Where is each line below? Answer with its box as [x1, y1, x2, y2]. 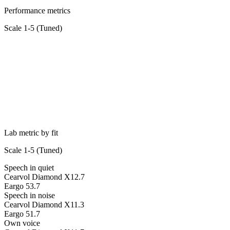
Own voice [4, 219, 40, 228]
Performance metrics [4, 6, 70, 15]
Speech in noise [4, 191, 55, 200]
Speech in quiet [4, 163, 54, 172]
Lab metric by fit [4, 128, 58, 138]
